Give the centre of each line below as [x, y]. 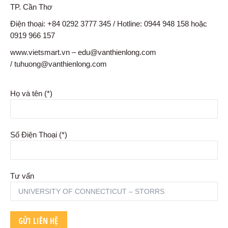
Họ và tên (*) [31, 94]
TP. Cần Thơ [31, 7]
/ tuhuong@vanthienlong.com [59, 64]
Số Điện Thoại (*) [39, 135]
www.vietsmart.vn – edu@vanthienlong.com [83, 52]
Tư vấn [22, 176]
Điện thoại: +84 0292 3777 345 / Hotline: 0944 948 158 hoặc [109, 24]
